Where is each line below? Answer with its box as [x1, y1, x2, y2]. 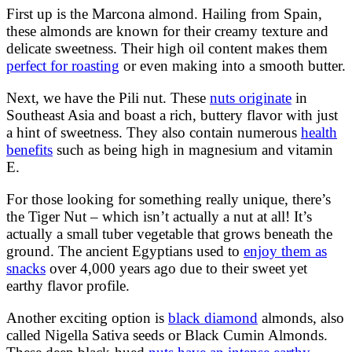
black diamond [168, 309, 258, 326]
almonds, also [258, 309, 344, 326]
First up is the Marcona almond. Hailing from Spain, [6, 5, 322, 22]
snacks [6, 259, 46, 277]
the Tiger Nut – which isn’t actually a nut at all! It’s [6, 207, 312, 225]
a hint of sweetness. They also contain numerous [6, 123, 301, 141]
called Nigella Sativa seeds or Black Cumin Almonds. [6, 326, 328, 343]
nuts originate [210, 89, 291, 106]
